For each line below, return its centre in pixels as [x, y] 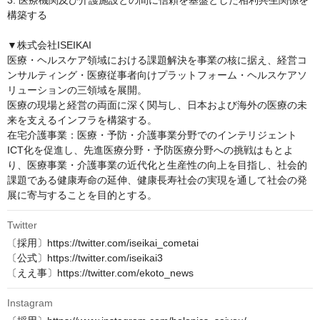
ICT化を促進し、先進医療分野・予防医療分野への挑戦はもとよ [150, 150]
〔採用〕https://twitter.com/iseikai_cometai [103, 243]
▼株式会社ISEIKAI [49, 45]
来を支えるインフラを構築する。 [82, 120]
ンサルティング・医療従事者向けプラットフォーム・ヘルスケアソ [157, 75]
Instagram [30, 303]
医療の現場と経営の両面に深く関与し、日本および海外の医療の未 [157, 105]
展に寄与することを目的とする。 [82, 195]
